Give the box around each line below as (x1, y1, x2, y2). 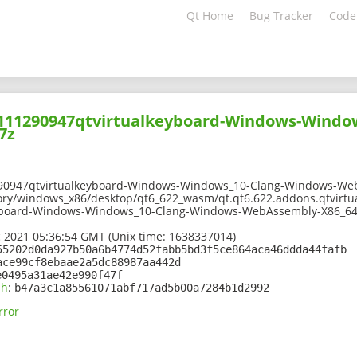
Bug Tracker (249, 8, 313, 23)
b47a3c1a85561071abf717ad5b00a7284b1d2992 (14, 281, 269, 295)
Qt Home (186, 8, 233, 23)
